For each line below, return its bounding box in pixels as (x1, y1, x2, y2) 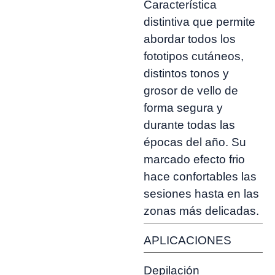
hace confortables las (144, 170, 257, 184)
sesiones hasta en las (144, 187, 259, 201)
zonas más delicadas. (144, 204, 259, 218)
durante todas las (144, 118, 235, 132)
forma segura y (144, 101, 223, 115)
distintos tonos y (144, 67, 229, 80)
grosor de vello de (144, 84, 238, 98)
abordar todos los (144, 33, 236, 46)
